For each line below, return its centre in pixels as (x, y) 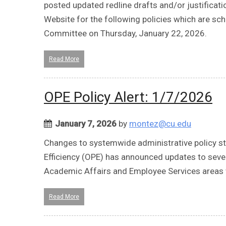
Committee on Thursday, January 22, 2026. (125, 33)
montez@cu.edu (160, 123)
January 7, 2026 (86, 123)
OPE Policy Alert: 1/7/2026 (128, 97)
